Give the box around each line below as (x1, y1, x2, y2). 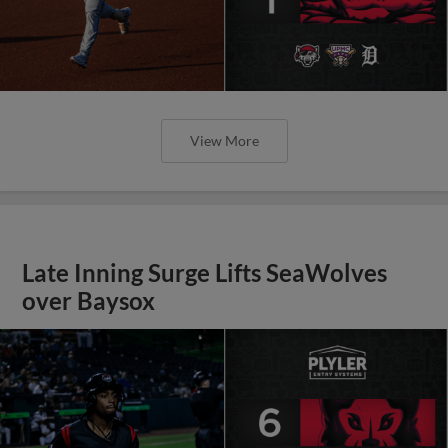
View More (189, 131, 259, 149)
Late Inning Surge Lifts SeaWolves (22, 258, 388, 287)
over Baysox (22, 286, 156, 315)
